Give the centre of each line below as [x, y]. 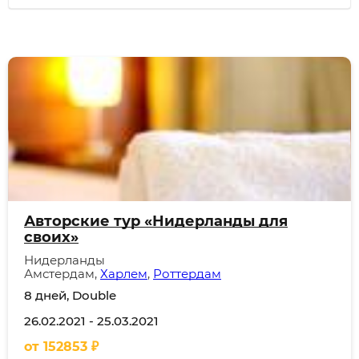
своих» [51, 237]
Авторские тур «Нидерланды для [156, 221]
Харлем [124, 274]
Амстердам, [62, 274]
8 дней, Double [70, 295]
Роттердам [187, 274]
